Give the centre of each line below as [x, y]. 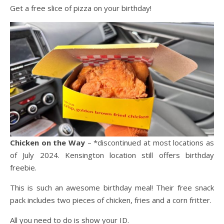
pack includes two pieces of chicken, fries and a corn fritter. [111, 200]
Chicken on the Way [47, 143]
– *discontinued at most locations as [149, 143]
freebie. [23, 168]
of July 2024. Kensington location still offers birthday [112, 155]
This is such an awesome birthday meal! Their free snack [112, 188]
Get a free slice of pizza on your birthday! [81, 8]
